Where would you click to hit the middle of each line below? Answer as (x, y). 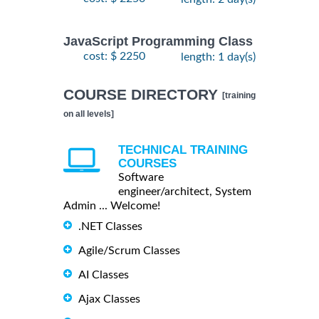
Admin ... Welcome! (112, 206)
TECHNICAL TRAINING (183, 150)
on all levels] (89, 114)
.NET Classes (110, 227)
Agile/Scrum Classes (129, 251)
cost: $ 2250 (114, 56)
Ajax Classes (109, 299)
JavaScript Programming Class (158, 42)
